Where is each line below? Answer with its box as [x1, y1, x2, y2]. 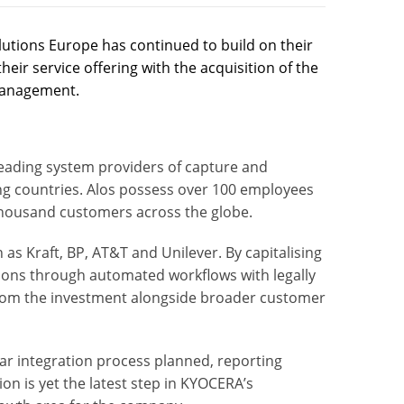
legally [273, 264, 317, 285]
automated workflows [89, 264, 238, 285]
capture [185, 156, 239, 177]
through [26, 264, 90, 285]
